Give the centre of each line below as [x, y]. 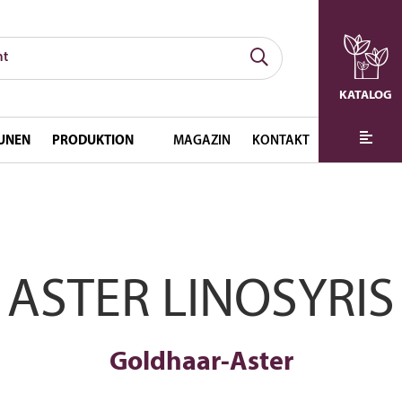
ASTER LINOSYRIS [201, 302]
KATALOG [366, 96]
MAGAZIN [202, 141]
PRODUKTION [93, 141]
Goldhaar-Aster [201, 363]
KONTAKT [281, 141]
